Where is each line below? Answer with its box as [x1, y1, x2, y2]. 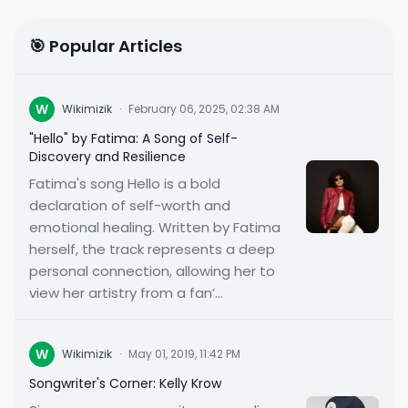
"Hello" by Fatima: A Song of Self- [29, 129, 238, 148]
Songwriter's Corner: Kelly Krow [29, 374, 221, 393]
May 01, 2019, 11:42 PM [128, 346, 240, 362]
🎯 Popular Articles [29, 35, 182, 57]
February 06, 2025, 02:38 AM [128, 101, 280, 117]
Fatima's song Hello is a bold [29, 174, 220, 193]
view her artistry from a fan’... [29, 283, 223, 302]
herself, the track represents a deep [29, 240, 275, 259]
